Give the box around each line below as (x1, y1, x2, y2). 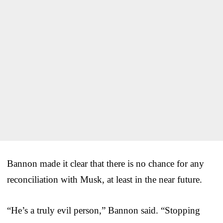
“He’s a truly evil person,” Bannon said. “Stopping (7, 205, 200, 216)
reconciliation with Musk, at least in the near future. (7, 174, 202, 185)
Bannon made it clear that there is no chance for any (7, 158, 204, 169)
